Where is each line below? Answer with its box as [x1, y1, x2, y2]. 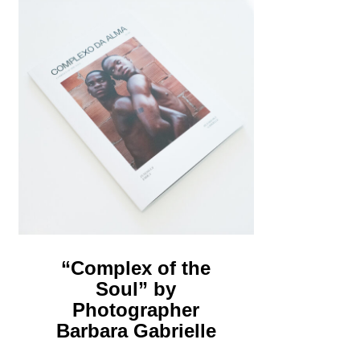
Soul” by [96, 277, 177, 300]
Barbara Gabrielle [55, 319, 216, 342]
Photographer [72, 298, 200, 321]
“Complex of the [61, 256, 211, 279]
